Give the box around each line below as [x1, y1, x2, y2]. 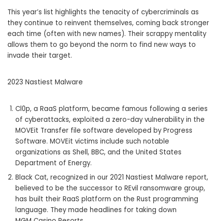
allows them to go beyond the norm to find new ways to [7, 40, 196, 50]
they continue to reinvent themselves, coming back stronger [7, 18, 209, 28]
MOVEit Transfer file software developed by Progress [15, 126, 192, 136]
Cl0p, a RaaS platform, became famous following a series [15, 104, 208, 114]
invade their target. [7, 51, 72, 61]
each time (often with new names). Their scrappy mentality [7, 29, 206, 39]
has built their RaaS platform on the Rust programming [15, 194, 198, 204]
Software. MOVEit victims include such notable [15, 137, 169, 147]
